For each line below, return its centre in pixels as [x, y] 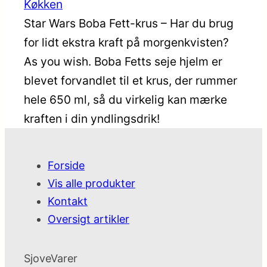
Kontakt [68, 201]
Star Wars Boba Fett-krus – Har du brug [129, 23]
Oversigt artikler [89, 219]
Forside [66, 165]
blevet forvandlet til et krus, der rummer [131, 80]
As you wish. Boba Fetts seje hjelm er [123, 61]
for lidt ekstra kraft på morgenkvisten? [126, 42]
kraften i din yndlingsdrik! [92, 118]
